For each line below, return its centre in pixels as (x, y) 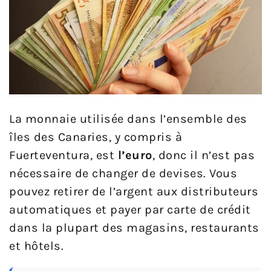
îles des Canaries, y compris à (96, 137)
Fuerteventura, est (64, 155)
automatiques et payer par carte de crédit (130, 209)
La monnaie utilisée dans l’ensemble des (128, 119)
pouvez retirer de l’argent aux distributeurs (134, 191)
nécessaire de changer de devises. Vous (123, 173)
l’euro (135, 155)
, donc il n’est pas (203, 155)
